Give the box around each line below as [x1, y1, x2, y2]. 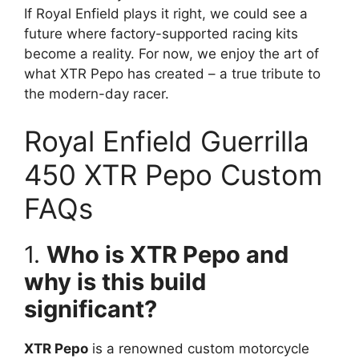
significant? [24, 295, 157, 324]
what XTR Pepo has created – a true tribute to [24, 65, 321, 82]
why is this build [24, 268, 206, 296]
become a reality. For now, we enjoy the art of [24, 45, 319, 62]
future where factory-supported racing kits [24, 25, 298, 42]
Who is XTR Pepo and [46, 240, 288, 269]
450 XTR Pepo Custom [24, 158, 322, 192]
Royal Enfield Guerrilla [24, 124, 309, 159]
